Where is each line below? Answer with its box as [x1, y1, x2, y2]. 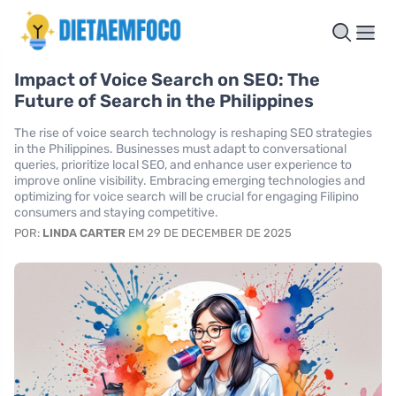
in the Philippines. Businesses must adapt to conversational [14, 141, 346, 156]
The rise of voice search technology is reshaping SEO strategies [14, 126, 372, 141]
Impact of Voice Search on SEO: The [14, 69, 320, 90]
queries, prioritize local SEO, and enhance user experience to [14, 157, 352, 172]
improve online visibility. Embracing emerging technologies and [14, 173, 365, 188]
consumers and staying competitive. [14, 205, 218, 220]
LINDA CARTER [42, 226, 126, 240]
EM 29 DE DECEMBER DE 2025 [126, 226, 292, 240]
